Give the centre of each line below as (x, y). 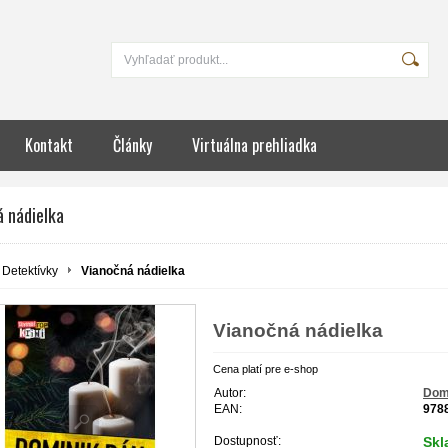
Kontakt (49, 145)
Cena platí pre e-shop (265, 368)
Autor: (230, 392)
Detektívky (30, 271)
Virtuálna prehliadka (254, 145)
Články (132, 145)
